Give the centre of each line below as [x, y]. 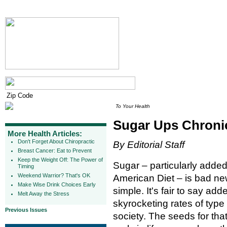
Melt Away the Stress [44, 194]
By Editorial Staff [149, 145]
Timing [26, 166]
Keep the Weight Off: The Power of [60, 160]
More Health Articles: [45, 134]
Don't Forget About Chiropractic [56, 141]
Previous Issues [26, 210]
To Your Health [133, 106]
